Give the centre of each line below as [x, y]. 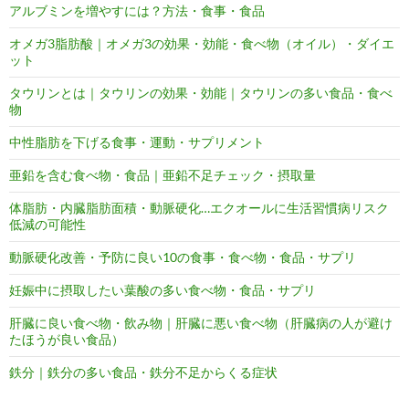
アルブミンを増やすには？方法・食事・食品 [137, 11]
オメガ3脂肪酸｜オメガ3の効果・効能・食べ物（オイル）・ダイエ [202, 44]
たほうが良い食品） [67, 340]
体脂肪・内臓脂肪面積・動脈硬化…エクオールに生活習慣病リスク [199, 208]
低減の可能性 [47, 225]
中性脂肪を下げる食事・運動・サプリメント [137, 142]
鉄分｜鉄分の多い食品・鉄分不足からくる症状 [143, 372]
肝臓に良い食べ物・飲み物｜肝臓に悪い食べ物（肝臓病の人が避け [201, 323]
